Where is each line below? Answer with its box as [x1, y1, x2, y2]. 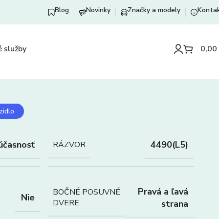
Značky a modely [128, 5, 180, 15]
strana [161, 197, 188, 210]
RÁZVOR [52, 139, 86, 150]
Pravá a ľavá [138, 185, 188, 197]
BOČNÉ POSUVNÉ [52, 187, 120, 197]
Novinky [86, 5, 110, 15]
